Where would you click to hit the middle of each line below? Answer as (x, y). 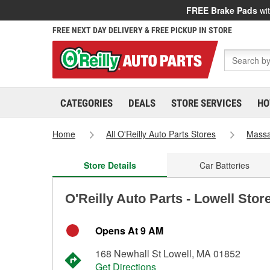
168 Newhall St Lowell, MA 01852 (168, 253)
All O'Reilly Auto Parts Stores (161, 134)
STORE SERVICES (206, 103)
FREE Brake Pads (222, 10)
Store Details (110, 165)
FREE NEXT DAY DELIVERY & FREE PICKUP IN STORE (142, 30)
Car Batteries (224, 165)
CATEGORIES (86, 103)
